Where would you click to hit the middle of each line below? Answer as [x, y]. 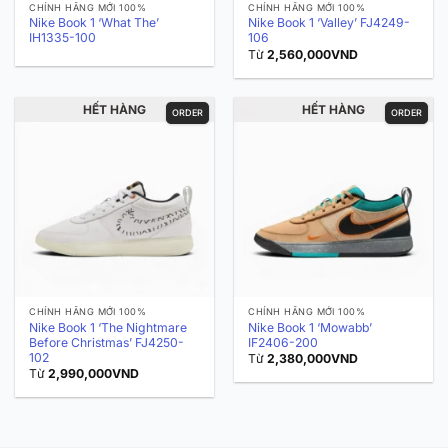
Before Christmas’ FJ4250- [107, 342]
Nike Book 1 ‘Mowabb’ [310, 327]
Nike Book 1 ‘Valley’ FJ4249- [329, 23]
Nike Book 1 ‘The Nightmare [108, 327]
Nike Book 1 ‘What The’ [94, 23]
